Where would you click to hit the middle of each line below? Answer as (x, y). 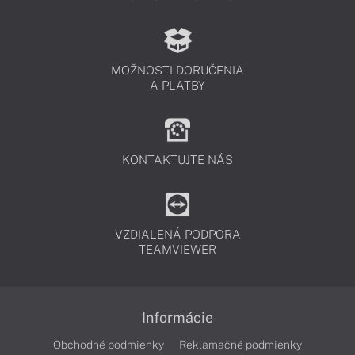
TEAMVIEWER (177, 250)
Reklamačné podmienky (240, 345)
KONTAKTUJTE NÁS (177, 160)
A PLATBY (177, 86)
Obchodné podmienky (109, 345)
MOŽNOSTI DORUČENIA (177, 71)
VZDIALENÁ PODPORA (177, 235)
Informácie (177, 318)
